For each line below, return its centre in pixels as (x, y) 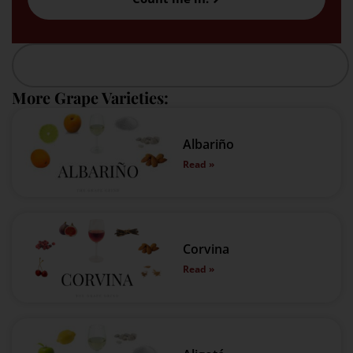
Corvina (206, 249)
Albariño (208, 144)
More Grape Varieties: (90, 97)
